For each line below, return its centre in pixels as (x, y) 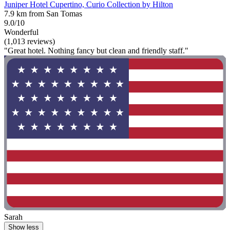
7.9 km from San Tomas (43, 13)
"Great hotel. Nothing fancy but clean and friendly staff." (96, 50)
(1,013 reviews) (30, 41)
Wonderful (21, 32)
